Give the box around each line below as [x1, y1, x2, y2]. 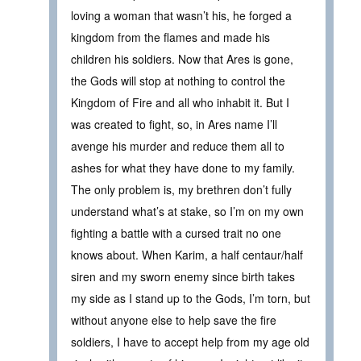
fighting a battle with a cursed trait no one [71, 225, 281, 242]
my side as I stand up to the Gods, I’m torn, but [71, 290, 310, 307]
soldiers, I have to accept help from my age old [71, 334, 309, 351]
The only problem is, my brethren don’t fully [71, 181, 292, 198]
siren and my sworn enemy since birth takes [71, 268, 295, 285]
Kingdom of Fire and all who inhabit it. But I [71, 94, 289, 111]
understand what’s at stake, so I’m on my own [71, 203, 304, 220]
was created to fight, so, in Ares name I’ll [71, 116, 277, 133]
